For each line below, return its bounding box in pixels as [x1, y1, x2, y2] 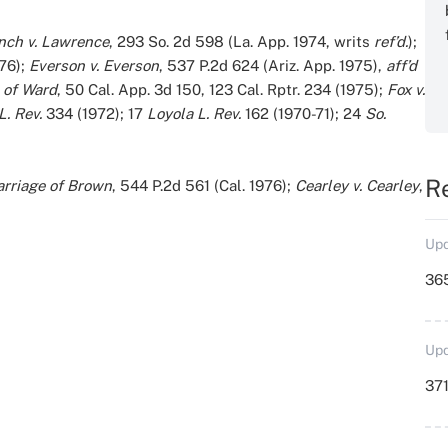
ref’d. [374, 33, 408, 50]
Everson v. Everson [29, 57, 159, 74]
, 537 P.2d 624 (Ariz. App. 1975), [159, 57, 382, 74]
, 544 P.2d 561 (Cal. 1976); [112, 177, 295, 194]
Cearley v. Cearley [295, 177, 419, 194]
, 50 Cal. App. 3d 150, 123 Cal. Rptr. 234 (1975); [57, 81, 387, 98]
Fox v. [387, 81, 425, 98]
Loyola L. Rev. [147, 105, 241, 122]
